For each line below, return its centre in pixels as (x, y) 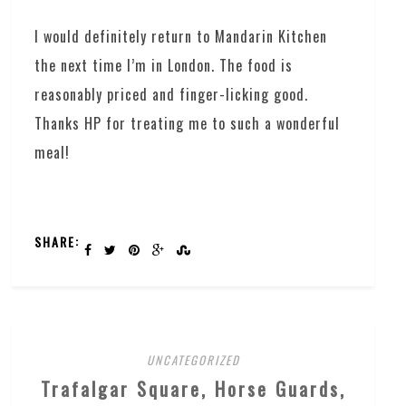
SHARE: (58, 241)
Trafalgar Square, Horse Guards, (193, 388)
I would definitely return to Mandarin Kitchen (181, 36)
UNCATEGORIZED (193, 359)
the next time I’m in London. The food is (164, 65)
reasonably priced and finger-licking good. (172, 94)
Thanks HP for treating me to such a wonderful (188, 123)
